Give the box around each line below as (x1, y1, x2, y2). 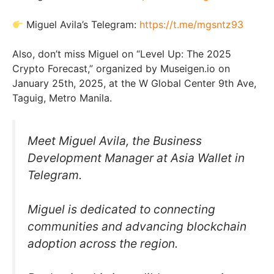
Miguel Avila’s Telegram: (23, 18, 140, 31)
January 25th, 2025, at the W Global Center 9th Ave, (12, 77, 256, 90)
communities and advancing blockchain (28, 219, 246, 234)
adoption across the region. (28, 236, 178, 251)
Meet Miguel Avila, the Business (28, 133, 202, 149)
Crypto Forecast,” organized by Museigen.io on (12, 62, 230, 75)
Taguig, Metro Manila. (12, 92, 112, 105)
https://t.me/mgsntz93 (139, 18, 244, 31)
